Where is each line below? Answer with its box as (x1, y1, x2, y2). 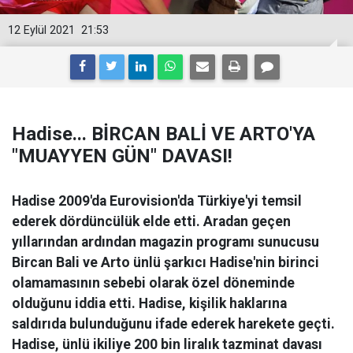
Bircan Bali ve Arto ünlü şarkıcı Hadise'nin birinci (12, 255, 319, 270)
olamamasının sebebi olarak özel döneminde (12, 275, 295, 291)
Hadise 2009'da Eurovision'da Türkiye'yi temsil (12, 193, 302, 209)
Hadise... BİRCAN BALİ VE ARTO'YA (12, 123, 315, 145)
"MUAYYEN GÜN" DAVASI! (12, 145, 232, 167)
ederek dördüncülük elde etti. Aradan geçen (12, 214, 291, 229)
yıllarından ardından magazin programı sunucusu (12, 234, 319, 250)
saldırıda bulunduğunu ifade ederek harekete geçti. (12, 316, 335, 332)
